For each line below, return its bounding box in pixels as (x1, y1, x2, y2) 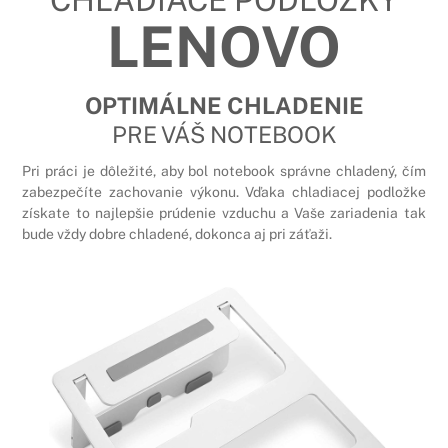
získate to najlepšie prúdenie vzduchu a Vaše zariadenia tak (22, 204, 426, 221)
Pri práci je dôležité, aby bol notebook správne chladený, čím (22, 162, 426, 179)
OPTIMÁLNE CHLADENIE (84, 92, 364, 119)
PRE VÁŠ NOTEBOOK (111, 121, 337, 148)
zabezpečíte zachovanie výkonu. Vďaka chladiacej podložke (22, 183, 426, 200)
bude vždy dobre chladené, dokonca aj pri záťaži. (22, 225, 333, 242)
